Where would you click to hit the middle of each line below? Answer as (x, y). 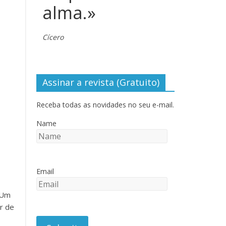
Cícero (53, 37)
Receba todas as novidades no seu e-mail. (105, 105)
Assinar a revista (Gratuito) (101, 82)
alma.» (69, 13)
